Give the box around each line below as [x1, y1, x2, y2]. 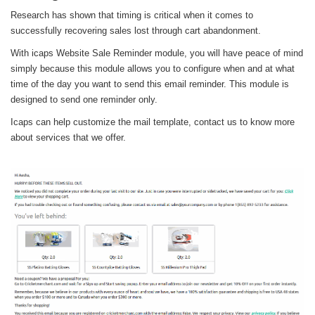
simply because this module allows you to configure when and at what [11, 63, 295, 74]
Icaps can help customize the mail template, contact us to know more [11, 116, 295, 127]
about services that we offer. [11, 131, 126, 143]
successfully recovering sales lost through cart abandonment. [11, 25, 261, 36]
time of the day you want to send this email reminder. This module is [11, 78, 289, 89]
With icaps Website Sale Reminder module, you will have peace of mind [11, 47, 303, 58]
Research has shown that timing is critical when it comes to [11, 9, 253, 20]
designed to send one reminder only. [11, 94, 157, 105]
